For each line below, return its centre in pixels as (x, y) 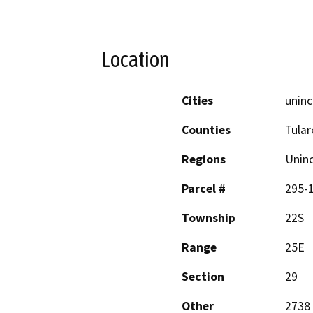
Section (203, 276)
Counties (206, 130)
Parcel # (204, 188)
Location (136, 60)
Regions (204, 159)
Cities (197, 100)
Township (209, 218)
